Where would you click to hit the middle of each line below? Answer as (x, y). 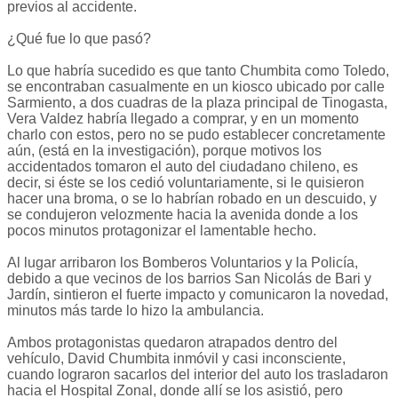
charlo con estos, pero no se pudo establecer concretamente (196, 135)
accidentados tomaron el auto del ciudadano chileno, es (183, 167)
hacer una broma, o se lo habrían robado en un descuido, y (192, 199)
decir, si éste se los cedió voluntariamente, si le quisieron (186, 183)
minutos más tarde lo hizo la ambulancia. (135, 311)
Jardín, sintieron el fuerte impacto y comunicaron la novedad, (198, 295)
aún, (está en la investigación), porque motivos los (164, 151)
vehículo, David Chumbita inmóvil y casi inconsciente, (176, 359)
